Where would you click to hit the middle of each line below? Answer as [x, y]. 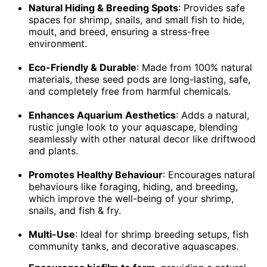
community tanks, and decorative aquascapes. [133, 246]
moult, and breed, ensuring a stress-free [119, 32]
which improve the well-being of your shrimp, [131, 199]
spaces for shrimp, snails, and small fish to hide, [136, 20]
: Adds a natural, [212, 115]
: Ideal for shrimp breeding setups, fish [162, 235]
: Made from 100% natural [194, 68]
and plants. [53, 151]
